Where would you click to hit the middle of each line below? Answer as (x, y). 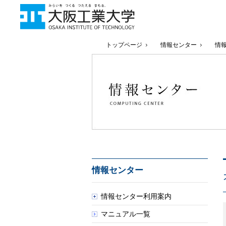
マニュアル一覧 (126, 214)
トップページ (124, 45)
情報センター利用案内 (136, 196)
